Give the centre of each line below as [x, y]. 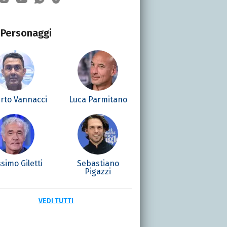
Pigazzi [98, 171]
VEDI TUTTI [56, 201]
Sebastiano [98, 163]
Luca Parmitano [98, 99]
